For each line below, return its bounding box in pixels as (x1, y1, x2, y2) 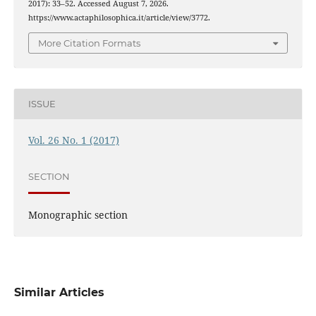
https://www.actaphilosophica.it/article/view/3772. (28, 13, 210, 23)
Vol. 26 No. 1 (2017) (28, 133, 119, 147)
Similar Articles (13, 285, 104, 299)
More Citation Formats (38, 37, 140, 49)
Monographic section (28, 207, 128, 221)
